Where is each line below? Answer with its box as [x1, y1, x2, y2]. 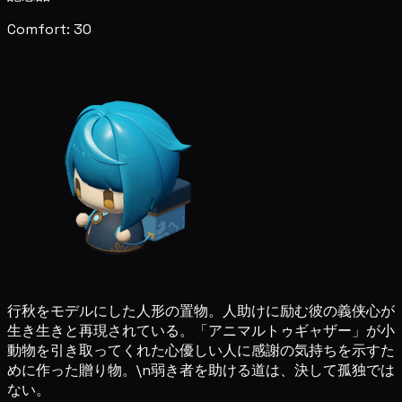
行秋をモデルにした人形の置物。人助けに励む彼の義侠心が [7, 301, 395, 320]
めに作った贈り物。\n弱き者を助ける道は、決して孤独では [7, 360, 395, 380]
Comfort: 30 [7, 19, 92, 39]
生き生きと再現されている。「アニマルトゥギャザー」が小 [7, 320, 395, 340]
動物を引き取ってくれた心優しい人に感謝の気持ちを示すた [7, 340, 395, 360]
